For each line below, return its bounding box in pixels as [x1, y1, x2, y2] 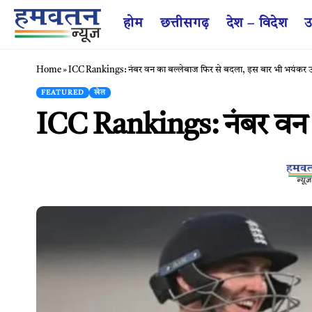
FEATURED [41, 88, 84, 96]
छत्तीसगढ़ [159, 17, 210, 31]
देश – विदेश [226, 17, 288, 31]
